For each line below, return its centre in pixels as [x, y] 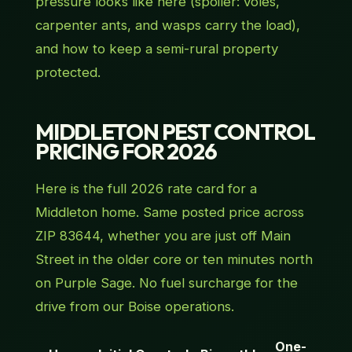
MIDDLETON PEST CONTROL [175, 132]
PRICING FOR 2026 [126, 152]
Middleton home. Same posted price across [169, 213]
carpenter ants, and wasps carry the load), [167, 26]
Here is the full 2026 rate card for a [146, 189]
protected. [68, 73]
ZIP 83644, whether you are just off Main [163, 236]
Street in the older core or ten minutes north [174, 260]
